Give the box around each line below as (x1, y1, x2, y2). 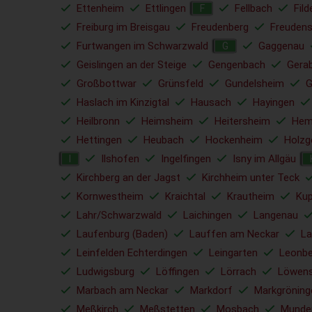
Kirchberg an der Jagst (77, 171, 180, 184)
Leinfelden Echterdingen (77, 247, 187, 259)
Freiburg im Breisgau (77, 21, 170, 33)
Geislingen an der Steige (77, 58, 187, 71)
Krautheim (227, 190, 274, 203)
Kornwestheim (77, 190, 143, 203)
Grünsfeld (158, 77, 203, 90)
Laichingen (183, 209, 232, 221)
